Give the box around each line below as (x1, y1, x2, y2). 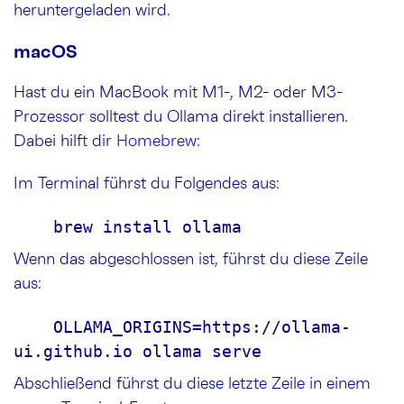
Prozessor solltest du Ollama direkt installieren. (14, 108, 348, 125)
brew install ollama (53, 216, 242, 236)
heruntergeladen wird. (14, 2, 170, 19)
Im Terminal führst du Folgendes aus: (14, 175, 280, 192)
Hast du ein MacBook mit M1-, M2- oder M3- (14, 84, 343, 101)
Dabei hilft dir (14, 133, 116, 150)
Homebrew (116, 133, 197, 150)
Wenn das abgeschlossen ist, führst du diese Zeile (14, 251, 368, 268)
